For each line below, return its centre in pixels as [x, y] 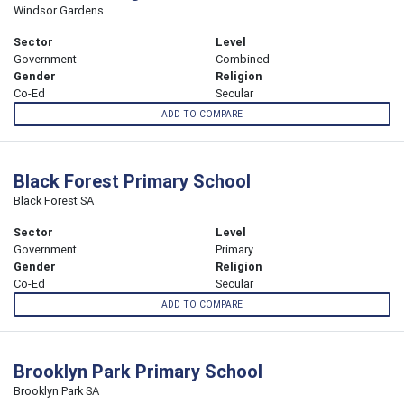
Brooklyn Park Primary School [138, 372]
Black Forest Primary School [132, 181]
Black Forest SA [54, 201]
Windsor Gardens [59, 10]
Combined [243, 59]
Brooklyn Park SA [56, 391]
